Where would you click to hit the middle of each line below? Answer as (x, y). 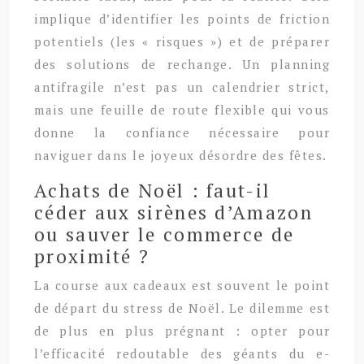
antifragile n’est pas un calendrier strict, (182, 87)
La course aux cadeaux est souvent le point (182, 285)
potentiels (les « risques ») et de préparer (182, 41)
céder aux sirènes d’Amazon (173, 212)
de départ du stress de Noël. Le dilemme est (182, 308)
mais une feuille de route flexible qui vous (182, 109)
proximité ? (92, 256)
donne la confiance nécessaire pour (182, 132)
